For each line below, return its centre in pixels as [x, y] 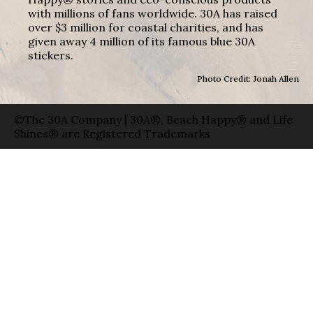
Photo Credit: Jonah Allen [248, 78]
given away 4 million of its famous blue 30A [142, 41]
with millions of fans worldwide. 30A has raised [153, 13]
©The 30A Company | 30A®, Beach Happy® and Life [153, 119]
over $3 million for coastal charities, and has [146, 27]
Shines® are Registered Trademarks [112, 133]
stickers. [51, 55]
